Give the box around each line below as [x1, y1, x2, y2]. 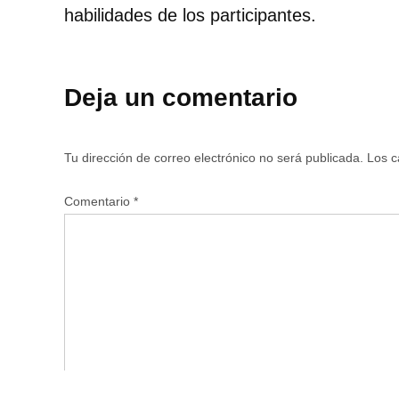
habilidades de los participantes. [64, 4, 316, 25]
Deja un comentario [64, 83, 297, 111]
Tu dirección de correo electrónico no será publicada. [64, 150, 363, 165]
